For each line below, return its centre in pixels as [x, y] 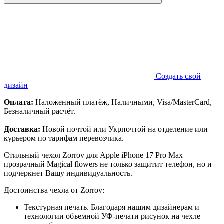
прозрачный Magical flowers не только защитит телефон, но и [108, 164]
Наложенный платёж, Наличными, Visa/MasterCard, [123, 102]
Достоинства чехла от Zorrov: [54, 190]
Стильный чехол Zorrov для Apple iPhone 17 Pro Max [93, 155]
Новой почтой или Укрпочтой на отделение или [124, 129]
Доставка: [22, 129]
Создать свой [178, 76]
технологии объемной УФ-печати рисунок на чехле [112, 216]
